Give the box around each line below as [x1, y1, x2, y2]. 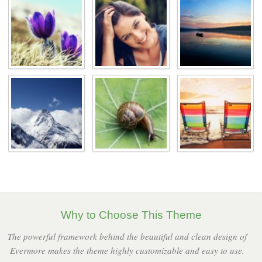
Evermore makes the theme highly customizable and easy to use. [9, 244, 244, 257]
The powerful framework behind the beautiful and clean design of [7, 230, 247, 243]
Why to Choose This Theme [60, 209, 202, 222]
